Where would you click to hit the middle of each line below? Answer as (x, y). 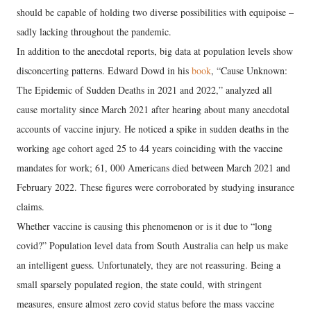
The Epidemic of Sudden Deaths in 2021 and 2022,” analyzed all (144, 90)
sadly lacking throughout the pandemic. (94, 31)
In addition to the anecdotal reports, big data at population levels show (155, 51)
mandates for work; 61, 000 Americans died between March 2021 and (153, 167)
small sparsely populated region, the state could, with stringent (139, 284)
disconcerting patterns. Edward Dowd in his (104, 70)
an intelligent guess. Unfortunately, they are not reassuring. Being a (149, 264)
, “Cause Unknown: (249, 70)
